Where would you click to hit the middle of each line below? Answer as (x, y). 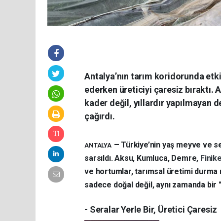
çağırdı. (100, 116)
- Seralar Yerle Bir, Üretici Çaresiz (151, 209)
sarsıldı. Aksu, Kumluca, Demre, (142, 158)
